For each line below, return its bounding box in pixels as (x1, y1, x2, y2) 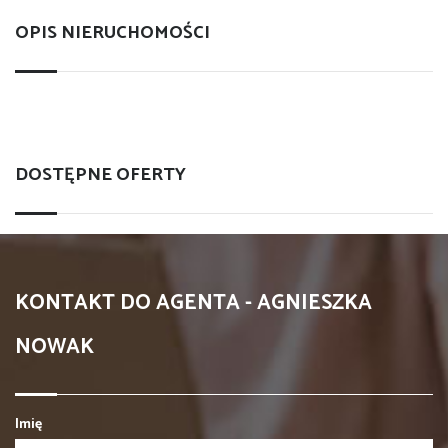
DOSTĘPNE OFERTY (15, 160, 186, 191)
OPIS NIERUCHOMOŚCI (15, 17, 210, 48)
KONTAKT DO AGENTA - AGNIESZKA (15, 286, 372, 321)
